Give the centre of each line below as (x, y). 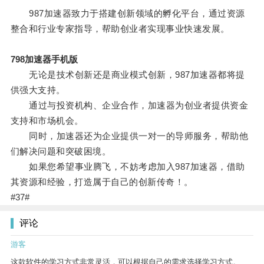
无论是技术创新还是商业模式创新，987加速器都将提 (128, 75)
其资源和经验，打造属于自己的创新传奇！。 (102, 182)
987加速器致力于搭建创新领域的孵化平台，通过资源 (128, 14)
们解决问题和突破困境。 (61, 151)
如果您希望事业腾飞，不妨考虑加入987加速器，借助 (128, 167)
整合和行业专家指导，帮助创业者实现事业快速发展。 (120, 29)
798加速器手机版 (44, 60)
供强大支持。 (38, 90)
